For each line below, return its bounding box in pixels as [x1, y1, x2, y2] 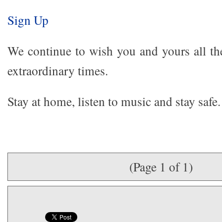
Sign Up [7, 11, 49, 28]
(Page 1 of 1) [129, 158, 193, 175]
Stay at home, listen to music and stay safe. [7, 93, 221, 110]
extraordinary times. [7, 62, 108, 79]
